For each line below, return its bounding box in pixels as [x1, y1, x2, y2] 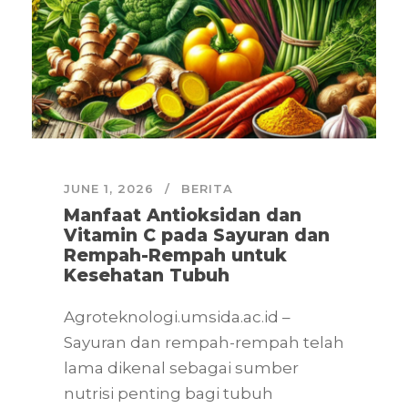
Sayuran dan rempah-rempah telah [64, 333, 344, 352]
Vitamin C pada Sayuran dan [64, 225, 330, 247]
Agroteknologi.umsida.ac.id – [64, 308, 291, 327]
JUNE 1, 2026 [64, 181, 154, 197]
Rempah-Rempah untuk [64, 245, 287, 267]
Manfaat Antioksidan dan [64, 205, 301, 227]
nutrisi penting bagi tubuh [64, 384, 273, 403]
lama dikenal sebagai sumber [64, 359, 299, 378]
